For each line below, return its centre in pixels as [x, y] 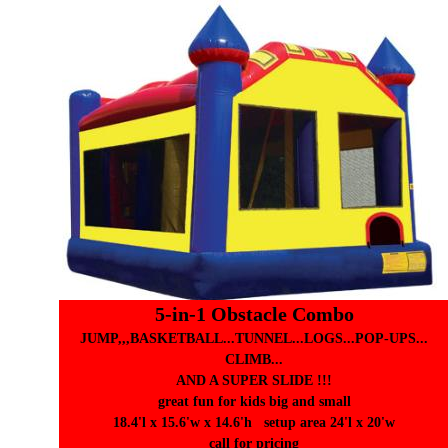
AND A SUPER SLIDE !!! [254, 380]
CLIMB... [254, 359]
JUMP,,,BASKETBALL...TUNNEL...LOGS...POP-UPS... [254, 338]
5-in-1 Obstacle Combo [254, 314]
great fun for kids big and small [254, 401]
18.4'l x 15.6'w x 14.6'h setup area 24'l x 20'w [254, 422]
